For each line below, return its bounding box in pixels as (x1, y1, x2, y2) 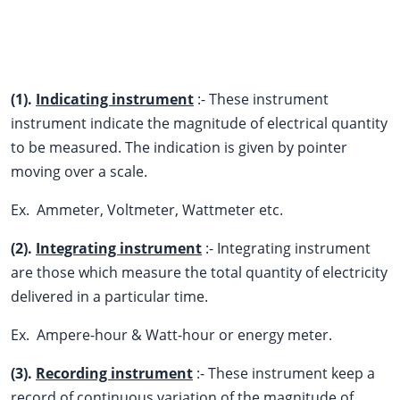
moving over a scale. (11, 161, 147, 181)
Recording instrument (36, 362, 193, 383)
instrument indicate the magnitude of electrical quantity (11, 112, 387, 133)
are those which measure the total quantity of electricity (11, 262, 387, 282)
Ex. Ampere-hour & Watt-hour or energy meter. (11, 324, 332, 345)
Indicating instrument (36, 88, 194, 109)
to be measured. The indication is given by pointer (11, 137, 347, 157)
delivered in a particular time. (11, 286, 208, 306)
